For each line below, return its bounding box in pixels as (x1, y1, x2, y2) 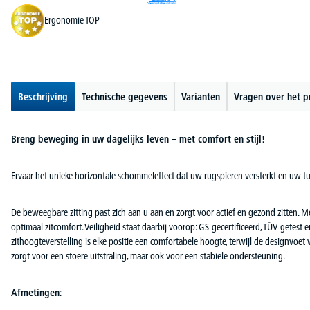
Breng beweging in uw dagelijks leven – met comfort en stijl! (11, 132, 265, 145)
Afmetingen (11, 286, 60, 299)
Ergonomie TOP (44, 14, 100, 27)
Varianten (181, 90, 220, 103)
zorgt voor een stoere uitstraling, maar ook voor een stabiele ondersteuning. (11, 249, 285, 262)
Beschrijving (18, 90, 68, 103)
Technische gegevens (82, 90, 167, 103)
